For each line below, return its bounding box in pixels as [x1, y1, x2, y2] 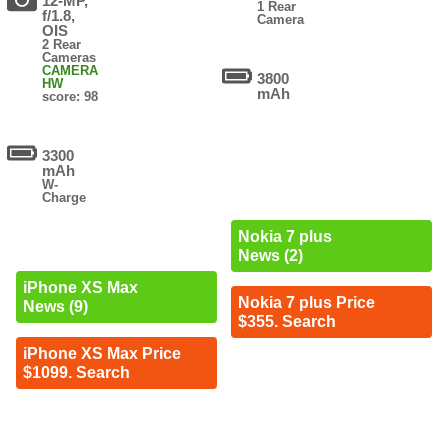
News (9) [22, 298, 88, 316]
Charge [42, 190, 87, 206]
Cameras [42, 50, 97, 66]
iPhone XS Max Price [22, 345, 181, 363]
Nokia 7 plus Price [237, 293, 375, 311]
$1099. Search [22, 364, 130, 382]
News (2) [237, 246, 303, 264]
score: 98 [42, 89, 99, 105]
